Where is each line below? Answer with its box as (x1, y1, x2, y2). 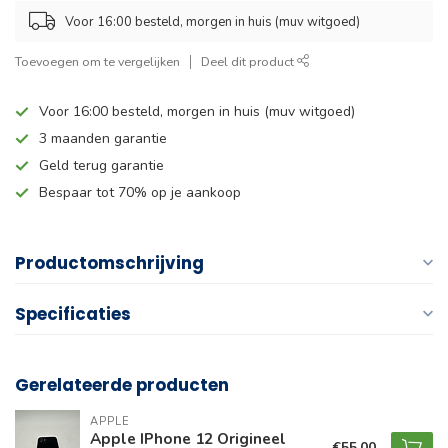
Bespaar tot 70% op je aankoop (39, 183, 241, 203)
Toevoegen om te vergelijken (15, 53, 180, 71)
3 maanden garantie (39, 129, 167, 149)
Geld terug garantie (39, 156, 164, 176)
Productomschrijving (15, 251, 204, 276)
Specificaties (15, 302, 131, 327)
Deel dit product (201, 53, 297, 71)
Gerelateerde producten (15, 373, 229, 398)
